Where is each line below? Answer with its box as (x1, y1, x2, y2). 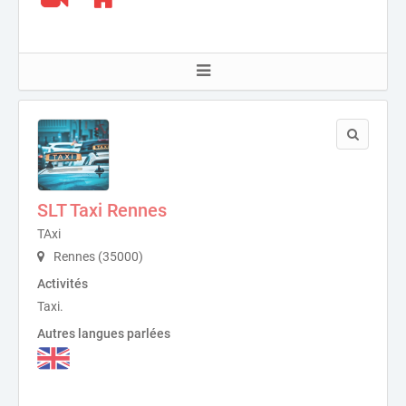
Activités (37, 276, 88, 292)
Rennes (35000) (51, 249, 143, 265)
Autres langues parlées (37, 326, 170, 342)
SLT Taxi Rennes (37, 199, 167, 222)
